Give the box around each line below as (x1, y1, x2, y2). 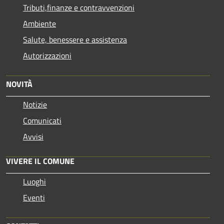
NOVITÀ (6, 77, 32, 90)
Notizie (23, 98, 47, 110)
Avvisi (23, 130, 43, 142)
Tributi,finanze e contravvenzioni (23, 1, 134, 13)
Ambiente (23, 17, 56, 29)
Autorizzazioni (23, 49, 71, 61)
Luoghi (23, 175, 46, 187)
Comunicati (23, 114, 61, 126)
